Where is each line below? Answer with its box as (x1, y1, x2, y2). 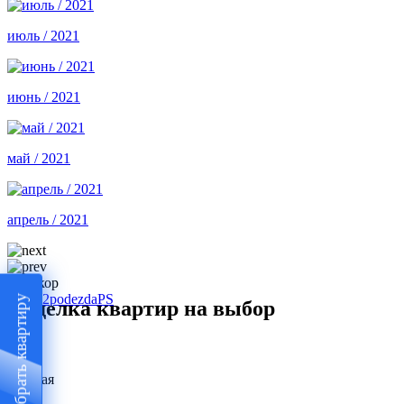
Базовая (7, 372, 54, 388)
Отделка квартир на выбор (7, 297, 275, 321)
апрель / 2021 (7, 212, 88, 228)
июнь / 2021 (7, 89, 80, 106)
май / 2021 (7, 151, 70, 167)
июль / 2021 (7, 28, 79, 44)
